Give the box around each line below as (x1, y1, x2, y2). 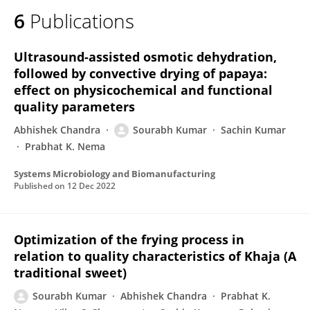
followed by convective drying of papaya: (14, 65, 267, 82)
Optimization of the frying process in (14, 231, 244, 248)
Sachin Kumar (221, 123, 286, 136)
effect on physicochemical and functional (14, 82, 273, 98)
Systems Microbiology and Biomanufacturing (14, 167, 215, 180)
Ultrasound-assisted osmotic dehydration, (14, 48, 277, 65)
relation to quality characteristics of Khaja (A (14, 248, 296, 264)
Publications (30, 8, 134, 34)
